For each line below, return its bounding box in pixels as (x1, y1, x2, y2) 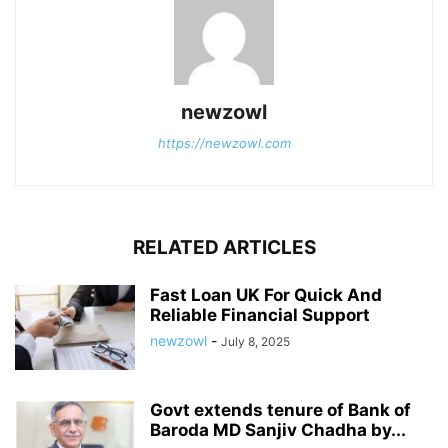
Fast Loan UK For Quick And (150, 285, 382, 306)
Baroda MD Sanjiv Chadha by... (150, 420, 406, 441)
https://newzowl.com (157, 135, 291, 152)
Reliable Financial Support (150, 305, 370, 326)
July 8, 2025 (221, 334, 290, 350)
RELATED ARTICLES (132, 236, 316, 260)
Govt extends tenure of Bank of (150, 400, 411, 421)
